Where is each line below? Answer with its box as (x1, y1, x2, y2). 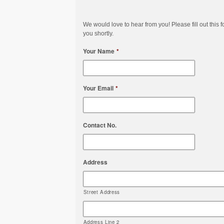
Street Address (83, 188, 120, 195)
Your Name (82, 46, 114, 55)
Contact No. (82, 120, 116, 129)
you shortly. (82, 30, 113, 37)
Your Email (82, 83, 113, 92)
